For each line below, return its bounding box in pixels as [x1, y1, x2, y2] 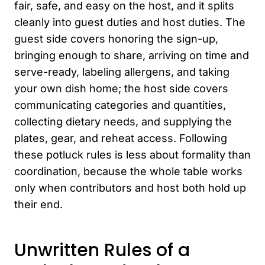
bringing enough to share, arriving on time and [14, 49, 249, 62]
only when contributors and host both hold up [14, 181, 246, 194]
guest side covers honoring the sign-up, [14, 32, 218, 45]
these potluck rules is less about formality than [14, 148, 251, 161]
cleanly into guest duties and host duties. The [14, 15, 245, 28]
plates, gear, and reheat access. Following [14, 131, 227, 144]
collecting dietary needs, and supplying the [14, 115, 232, 128]
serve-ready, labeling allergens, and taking [14, 65, 230, 78]
